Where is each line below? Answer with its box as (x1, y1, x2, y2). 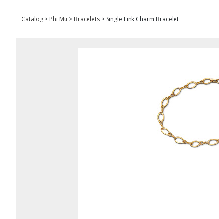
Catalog (22, 15, 43, 23)
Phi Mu (49, 15, 67, 23)
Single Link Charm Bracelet (106, 15, 179, 23)
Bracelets (74, 15, 100, 23)
